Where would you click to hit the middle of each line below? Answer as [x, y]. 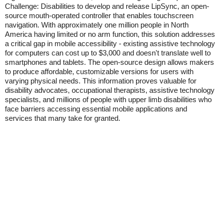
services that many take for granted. [63, 118]
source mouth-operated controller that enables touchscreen [99, 15]
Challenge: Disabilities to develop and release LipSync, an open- [107, 6]
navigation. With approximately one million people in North [97, 25]
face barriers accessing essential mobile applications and [96, 109]
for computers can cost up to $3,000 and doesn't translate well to [108, 53]
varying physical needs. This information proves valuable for [101, 81]
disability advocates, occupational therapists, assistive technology [110, 90]
